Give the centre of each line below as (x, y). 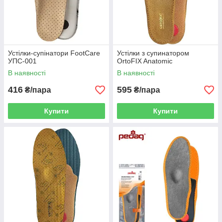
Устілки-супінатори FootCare (54, 53)
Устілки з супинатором (153, 53)
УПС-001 (22, 61)
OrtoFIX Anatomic (145, 61)
